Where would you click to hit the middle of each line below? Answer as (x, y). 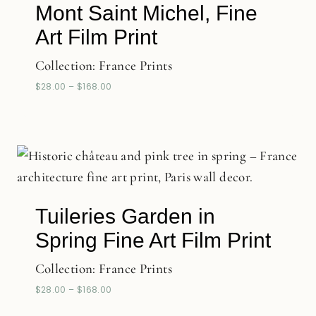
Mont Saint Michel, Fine (146, 13)
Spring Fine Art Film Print (153, 240)
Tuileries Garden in (125, 216)
